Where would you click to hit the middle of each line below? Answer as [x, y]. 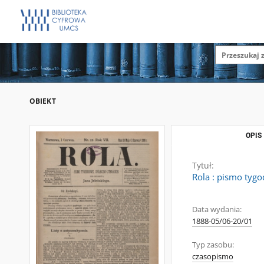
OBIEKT [43, 101]
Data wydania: [217, 209]
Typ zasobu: [213, 245]
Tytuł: [203, 165]
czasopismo [213, 257]
